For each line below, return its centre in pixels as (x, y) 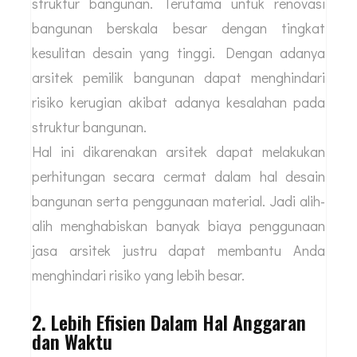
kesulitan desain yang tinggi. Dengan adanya (178, 53)
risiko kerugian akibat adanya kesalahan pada (178, 102)
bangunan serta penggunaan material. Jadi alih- (178, 201)
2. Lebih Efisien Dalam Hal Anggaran (169, 322)
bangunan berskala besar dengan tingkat (178, 28)
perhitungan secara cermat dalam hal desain (178, 177)
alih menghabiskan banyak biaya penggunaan (178, 226)
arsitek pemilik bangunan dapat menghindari (178, 78)
